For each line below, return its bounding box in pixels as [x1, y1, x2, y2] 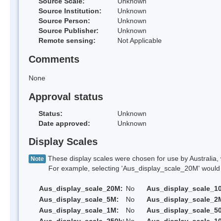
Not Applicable [117, 37, 162, 45]
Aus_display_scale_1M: [39, 206, 119, 215]
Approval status [29, 91, 103, 102]
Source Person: [38, 17, 90, 25]
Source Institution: [38, 7, 102, 15]
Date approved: [38, 119, 90, 127]
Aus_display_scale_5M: [39, 195, 119, 204]
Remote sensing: [38, 37, 96, 45]
